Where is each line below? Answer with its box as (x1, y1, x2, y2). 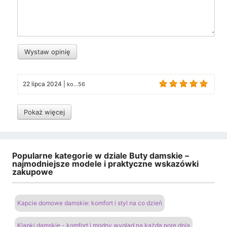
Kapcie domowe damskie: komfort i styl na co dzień (17, 199, 162, 207)
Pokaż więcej (24, 107, 65, 116)
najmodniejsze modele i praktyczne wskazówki (12, 158, 199, 169)
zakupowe (12, 166, 53, 177)
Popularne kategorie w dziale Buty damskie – (12, 150, 189, 161)
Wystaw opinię (24, 47, 70, 56)
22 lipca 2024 (23, 80, 62, 88)
